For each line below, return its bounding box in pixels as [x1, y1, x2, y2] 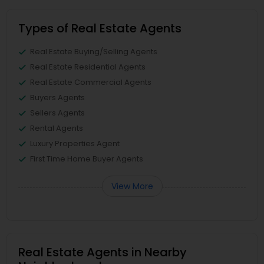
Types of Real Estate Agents [18, 20, 181, 37]
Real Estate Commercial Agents [30, 77, 151, 88]
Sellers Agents [30, 107, 85, 118]
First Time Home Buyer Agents [30, 153, 143, 164]
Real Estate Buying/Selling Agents [30, 46, 157, 57]
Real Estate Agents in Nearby [18, 244, 187, 260]
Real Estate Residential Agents [30, 61, 146, 72]
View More [111, 180, 153, 192]
